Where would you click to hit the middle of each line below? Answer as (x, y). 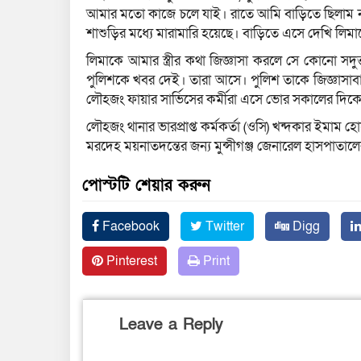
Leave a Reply (171, 325)
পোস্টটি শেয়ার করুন (146, 186)
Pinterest (130, 261)
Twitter (223, 227)
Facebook (129, 227)
